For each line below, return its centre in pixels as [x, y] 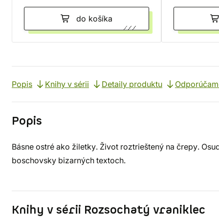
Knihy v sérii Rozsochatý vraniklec [109, 210]
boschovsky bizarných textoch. [69, 160]
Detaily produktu [132, 84]
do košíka [94, 19]
